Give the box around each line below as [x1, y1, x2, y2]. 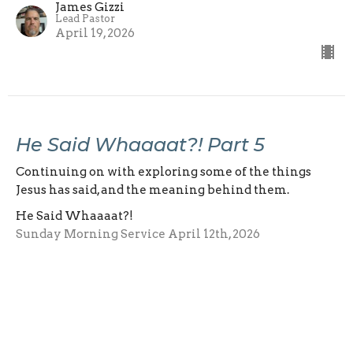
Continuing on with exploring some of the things [16, 164, 311, 179]
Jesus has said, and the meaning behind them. [16, 182, 289, 197]
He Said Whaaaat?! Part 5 [16, 132, 265, 156]
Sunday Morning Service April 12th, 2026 [16, 226, 260, 241]
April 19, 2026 [55, 25, 135, 40]
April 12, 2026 [55, 284, 134, 299]
